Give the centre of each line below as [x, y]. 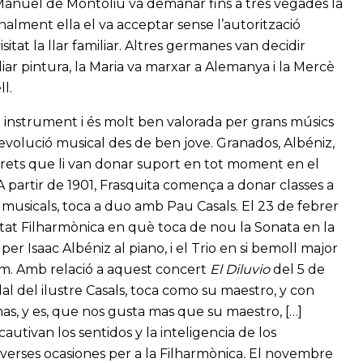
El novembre [291, 354]
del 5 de [298, 269]
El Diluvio [240, 269]
